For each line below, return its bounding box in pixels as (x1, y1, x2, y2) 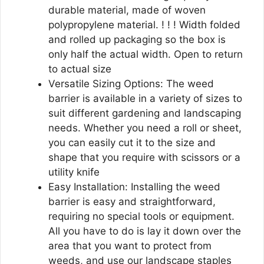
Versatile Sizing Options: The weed (48, 77, 214, 90)
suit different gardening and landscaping (48, 107, 241, 119)
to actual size (48, 62, 111, 75)
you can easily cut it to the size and (48, 136, 216, 148)
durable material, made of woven (48, 4, 206, 16)
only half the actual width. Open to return (48, 48, 243, 60)
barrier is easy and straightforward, (48, 195, 216, 207)
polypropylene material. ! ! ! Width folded (48, 18, 240, 31)
